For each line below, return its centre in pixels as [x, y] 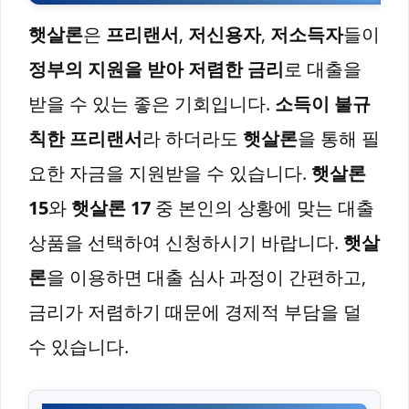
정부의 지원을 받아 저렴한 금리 [156, 68]
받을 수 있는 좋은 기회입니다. [152, 103]
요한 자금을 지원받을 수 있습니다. [170, 173]
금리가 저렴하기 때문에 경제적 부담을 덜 [195, 311]
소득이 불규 [323, 103]
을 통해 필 [339, 138]
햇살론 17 [111, 207]
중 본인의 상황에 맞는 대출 [262, 207]
